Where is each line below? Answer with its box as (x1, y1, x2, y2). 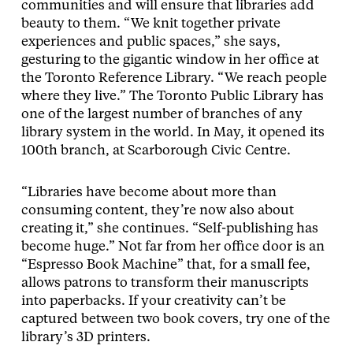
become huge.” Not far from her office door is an (20, 240, 325, 254)
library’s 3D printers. (20, 330, 150, 344)
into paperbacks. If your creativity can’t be (20, 294, 286, 308)
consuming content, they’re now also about (20, 203, 294, 217)
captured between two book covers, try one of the (20, 312, 330, 326)
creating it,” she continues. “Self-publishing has (20, 221, 318, 236)
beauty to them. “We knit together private (20, 17, 281, 31)
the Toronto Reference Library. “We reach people (20, 71, 327, 85)
